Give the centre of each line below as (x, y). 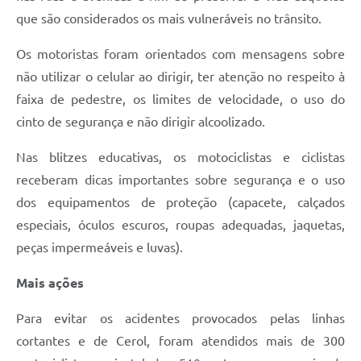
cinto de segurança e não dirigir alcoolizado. (147, 121)
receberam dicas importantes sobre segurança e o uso (180, 179)
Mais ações (50, 282)
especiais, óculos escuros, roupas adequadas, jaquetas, (180, 224)
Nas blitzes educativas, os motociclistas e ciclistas (180, 157)
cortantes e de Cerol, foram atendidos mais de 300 (180, 340)
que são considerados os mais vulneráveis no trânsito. (172, 18)
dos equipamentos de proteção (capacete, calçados (180, 202)
